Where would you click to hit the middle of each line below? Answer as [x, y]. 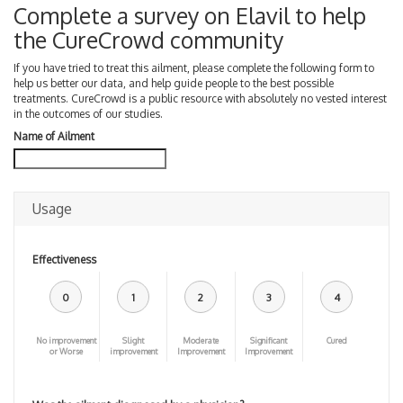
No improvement [66, 340]
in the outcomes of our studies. [88, 113]
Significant [269, 340]
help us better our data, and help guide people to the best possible [174, 83]
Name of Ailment [54, 136]
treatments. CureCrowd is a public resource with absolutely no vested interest [200, 98]
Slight [134, 340]
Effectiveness [64, 259]
